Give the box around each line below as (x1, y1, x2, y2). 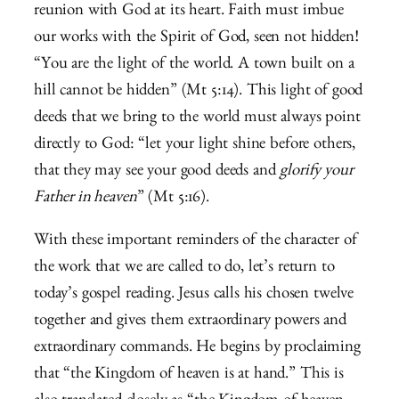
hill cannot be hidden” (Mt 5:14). (34, 83, 243, 101)
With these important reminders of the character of (34, 233, 357, 251)
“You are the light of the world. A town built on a (34, 56, 354, 74)
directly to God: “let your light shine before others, (34, 136, 356, 154)
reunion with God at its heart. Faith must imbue (34, 3, 344, 20)
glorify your (280, 163, 354, 181)
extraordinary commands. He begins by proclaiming (34, 340, 361, 358)
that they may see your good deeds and (34, 163, 281, 181)
